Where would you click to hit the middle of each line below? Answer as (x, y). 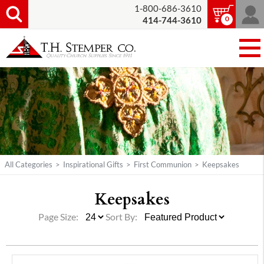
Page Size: (59, 217)
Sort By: (121, 217)
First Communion (163, 165)
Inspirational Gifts (93, 165)
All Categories (29, 165)
